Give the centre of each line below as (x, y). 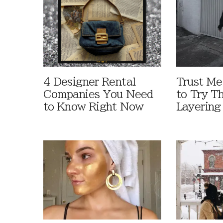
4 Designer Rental (90, 82)
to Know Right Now (94, 107)
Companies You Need (98, 95)
